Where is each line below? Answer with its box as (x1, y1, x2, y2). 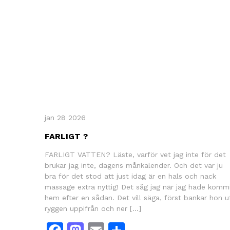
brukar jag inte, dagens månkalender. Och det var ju (45, 161, 223, 169)
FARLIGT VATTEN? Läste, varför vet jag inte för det (45, 150, 226, 159)
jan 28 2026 (45, 113, 86, 122)
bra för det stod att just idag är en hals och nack (45, 171, 216, 180)
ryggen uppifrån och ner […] (45, 204, 141, 213)
